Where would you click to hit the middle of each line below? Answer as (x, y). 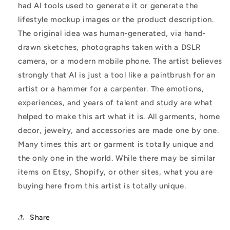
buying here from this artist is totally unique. (102, 186)
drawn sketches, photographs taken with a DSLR (110, 47)
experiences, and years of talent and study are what (116, 103)
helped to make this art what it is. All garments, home (119, 117)
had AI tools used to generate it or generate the (108, 6)
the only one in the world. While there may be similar (117, 158)
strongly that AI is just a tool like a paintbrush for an (117, 75)
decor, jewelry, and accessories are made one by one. (119, 131)
